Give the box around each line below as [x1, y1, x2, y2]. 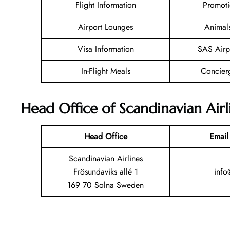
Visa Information [77, 43, 134, 55]
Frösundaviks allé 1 [73, 165, 138, 178]
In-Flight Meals [81, 65, 130, 78]
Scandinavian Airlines [68, 152, 143, 164]
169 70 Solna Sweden [67, 179, 144, 191]
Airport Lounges [78, 21, 133, 33]
